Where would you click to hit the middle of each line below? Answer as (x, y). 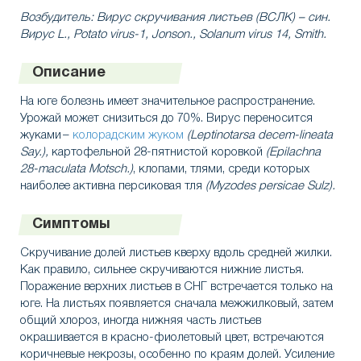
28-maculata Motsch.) (77, 170)
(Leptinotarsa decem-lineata (260, 136)
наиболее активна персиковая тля (113, 187)
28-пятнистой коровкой (198, 153)
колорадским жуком (128, 136)
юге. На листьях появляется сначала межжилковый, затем (177, 304)
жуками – (46, 136)
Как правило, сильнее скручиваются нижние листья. (162, 270)
